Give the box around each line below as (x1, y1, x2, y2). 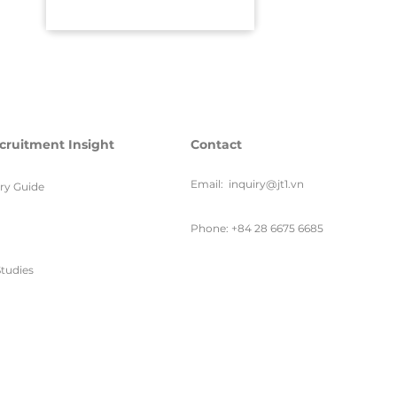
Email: (191, 177, 223, 191)
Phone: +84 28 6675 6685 (191, 222, 323, 235)
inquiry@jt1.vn (229, 177, 304, 191)
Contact (191, 136, 242, 152)
